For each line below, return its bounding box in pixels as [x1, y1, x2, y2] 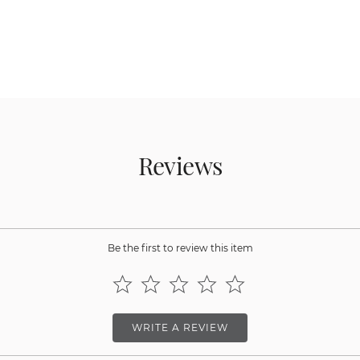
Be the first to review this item [107, 241, 253, 254]
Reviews [137, 149, 223, 182]
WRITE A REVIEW [132, 321, 228, 333]
